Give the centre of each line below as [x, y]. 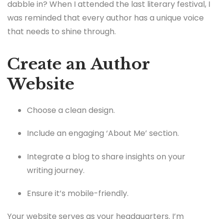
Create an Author [78, 64]
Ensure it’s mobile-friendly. [78, 193]
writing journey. [56, 170]
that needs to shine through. [62, 31]
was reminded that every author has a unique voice [106, 18]
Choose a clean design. [71, 110]
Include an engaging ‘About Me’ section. [103, 133]
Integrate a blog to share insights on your [106, 156]
